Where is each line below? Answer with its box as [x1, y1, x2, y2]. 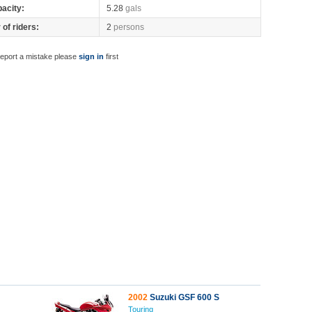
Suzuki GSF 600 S [148, 292, 219, 302]
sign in [78, 52, 104, 61]
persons [114, 22, 144, 32]
